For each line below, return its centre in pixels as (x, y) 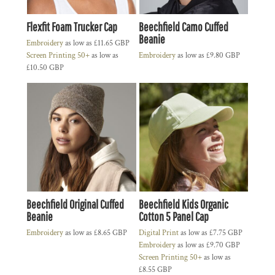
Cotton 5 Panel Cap (173, 217)
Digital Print (158, 233)
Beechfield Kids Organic (183, 204)
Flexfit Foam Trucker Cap (72, 26)
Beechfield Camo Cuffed (183, 26)
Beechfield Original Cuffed (75, 204)
